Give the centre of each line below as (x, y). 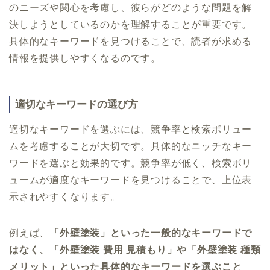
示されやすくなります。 (65, 196)
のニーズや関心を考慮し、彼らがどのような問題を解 (131, 8)
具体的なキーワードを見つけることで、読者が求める (131, 42)
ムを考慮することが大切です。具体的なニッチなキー (131, 146)
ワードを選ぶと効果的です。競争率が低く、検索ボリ (131, 163)
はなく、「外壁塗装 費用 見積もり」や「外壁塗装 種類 (135, 250)
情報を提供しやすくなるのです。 (85, 58)
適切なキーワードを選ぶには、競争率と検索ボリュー (131, 129)
